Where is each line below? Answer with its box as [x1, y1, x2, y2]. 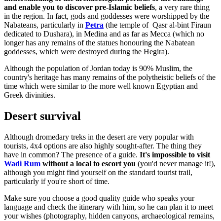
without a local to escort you [40, 159, 136, 168]
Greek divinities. [4, 91, 55, 100]
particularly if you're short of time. [4, 177, 111, 186]
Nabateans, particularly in [4, 21, 85, 30]
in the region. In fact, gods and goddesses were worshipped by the [4, 12, 209, 21]
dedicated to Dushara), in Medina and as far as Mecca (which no [4, 30, 204, 38]
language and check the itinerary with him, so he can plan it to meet [4, 203, 213, 212]
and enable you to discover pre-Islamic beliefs [4, 3, 155, 12]
